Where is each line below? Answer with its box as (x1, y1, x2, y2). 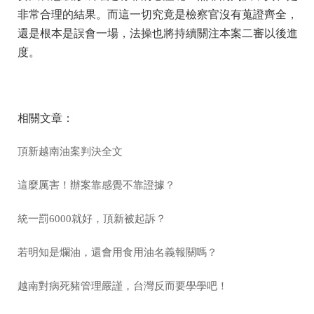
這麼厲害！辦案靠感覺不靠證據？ (18, 179, 175, 191)
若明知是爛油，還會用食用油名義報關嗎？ (18, 246, 217, 258)
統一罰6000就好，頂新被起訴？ (18, 212, 166, 224)
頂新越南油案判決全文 (18, 145, 123, 157)
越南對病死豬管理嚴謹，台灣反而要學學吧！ (18, 280, 228, 292)
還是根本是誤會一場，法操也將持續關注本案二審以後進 (18, 27, 298, 39)
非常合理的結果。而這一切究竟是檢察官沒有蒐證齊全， (18, 8, 298, 20)
